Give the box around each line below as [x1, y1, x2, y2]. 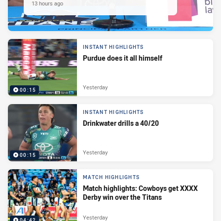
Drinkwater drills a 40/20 [83, 118, 159, 128]
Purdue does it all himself [83, 53, 162, 63]
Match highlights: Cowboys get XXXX [83, 184, 198, 193]
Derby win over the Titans [83, 192, 162, 202]
